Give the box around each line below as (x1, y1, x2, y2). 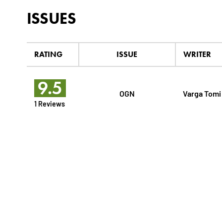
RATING (34, 50, 62, 59)
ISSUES (26, 8, 76, 28)
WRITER (183, 50, 211, 59)
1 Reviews (34, 99, 65, 109)
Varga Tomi (182, 88, 221, 99)
